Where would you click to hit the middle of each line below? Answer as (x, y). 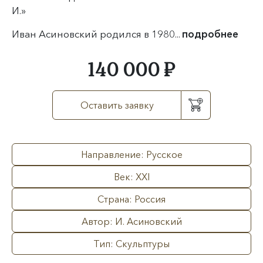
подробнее (210, 34)
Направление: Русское (131, 154)
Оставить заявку (117, 105)
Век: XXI (131, 177)
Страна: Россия (131, 199)
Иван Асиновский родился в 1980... (97, 34)
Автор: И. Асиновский (131, 221)
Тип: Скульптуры (131, 244)
